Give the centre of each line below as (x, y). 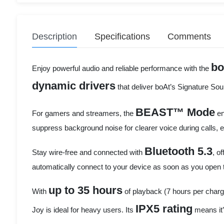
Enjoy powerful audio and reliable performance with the (121, 68)
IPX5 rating (164, 209)
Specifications (122, 37)
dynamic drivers (74, 86)
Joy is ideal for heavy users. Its (84, 210)
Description (54, 37)
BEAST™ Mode (175, 112)
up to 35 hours (85, 190)
